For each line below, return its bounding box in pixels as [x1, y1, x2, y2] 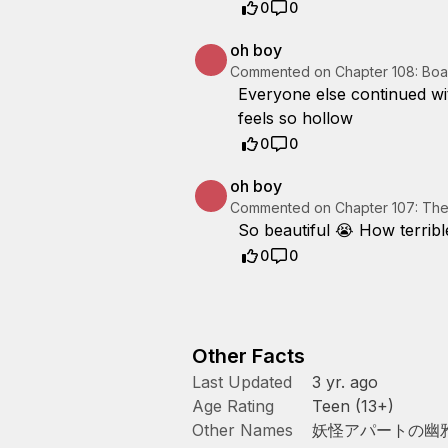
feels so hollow [238, 108, 353, 128]
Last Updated [192, 372, 292, 392]
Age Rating [192, 396, 274, 416]
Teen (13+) [312, 396, 394, 416]
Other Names [192, 420, 293, 440]
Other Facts [192, 344, 305, 368]
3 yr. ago [312, 372, 378, 392]
